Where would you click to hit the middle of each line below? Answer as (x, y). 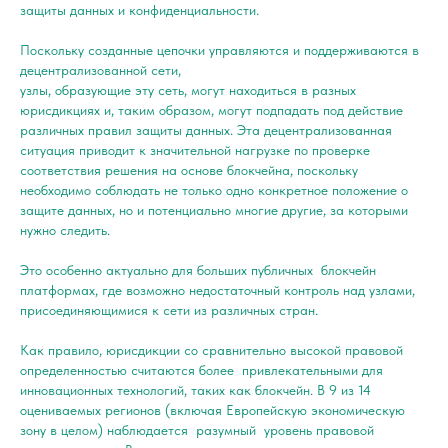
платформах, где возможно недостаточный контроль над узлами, (217, 289)
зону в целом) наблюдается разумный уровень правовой (197, 429)
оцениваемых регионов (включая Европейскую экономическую (212, 409)
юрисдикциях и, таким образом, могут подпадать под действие (211, 109)
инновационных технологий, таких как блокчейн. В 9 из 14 (195, 389)
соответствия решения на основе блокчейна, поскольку (189, 169)
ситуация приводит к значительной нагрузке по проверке (195, 149)
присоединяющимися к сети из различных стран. (169, 309)
